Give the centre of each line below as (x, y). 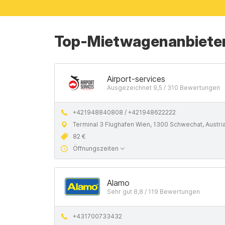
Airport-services (136, 79)
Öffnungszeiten (96, 148)
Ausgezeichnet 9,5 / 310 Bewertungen (163, 88)
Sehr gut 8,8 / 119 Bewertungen (153, 192)
